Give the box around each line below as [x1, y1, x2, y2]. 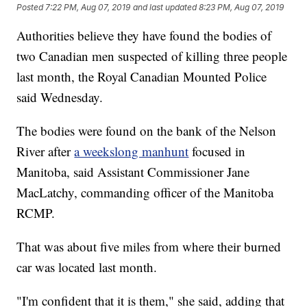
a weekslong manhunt [74, 143, 189, 160]
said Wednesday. [16, 88, 103, 106]
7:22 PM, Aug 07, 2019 [45, 1, 131, 12]
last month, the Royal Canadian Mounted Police [16, 68, 267, 86]
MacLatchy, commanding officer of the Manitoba [16, 184, 274, 201]
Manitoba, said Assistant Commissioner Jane [16, 163, 250, 181]
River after [16, 143, 75, 160]
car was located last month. [16, 258, 158, 276]
